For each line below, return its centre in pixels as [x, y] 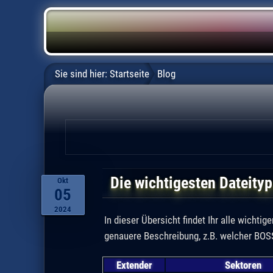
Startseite [130, 73]
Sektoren [243, 265]
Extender [134, 265]
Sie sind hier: [81, 73]
